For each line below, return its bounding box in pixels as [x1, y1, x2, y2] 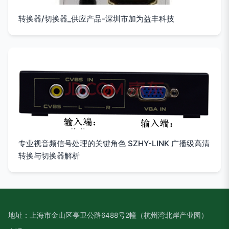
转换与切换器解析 [18, 151, 80, 161]
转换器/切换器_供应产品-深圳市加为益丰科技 [18, 14, 174, 24]
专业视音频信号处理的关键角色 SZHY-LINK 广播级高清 [18, 139, 210, 148]
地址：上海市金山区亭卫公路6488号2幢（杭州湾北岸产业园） [8, 211, 208, 219]
